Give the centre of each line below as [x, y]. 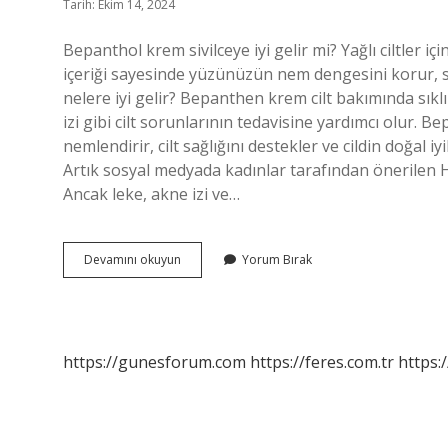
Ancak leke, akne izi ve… [151, 194]
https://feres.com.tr [322, 362]
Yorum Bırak [277, 259]
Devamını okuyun [132, 259]
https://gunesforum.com [154, 362]
